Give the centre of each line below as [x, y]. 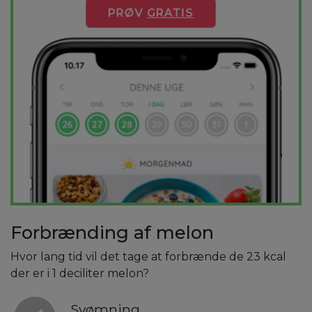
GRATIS [170, 13]
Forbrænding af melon [112, 233]
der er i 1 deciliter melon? [80, 274]
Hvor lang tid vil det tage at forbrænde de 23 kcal [148, 257]
